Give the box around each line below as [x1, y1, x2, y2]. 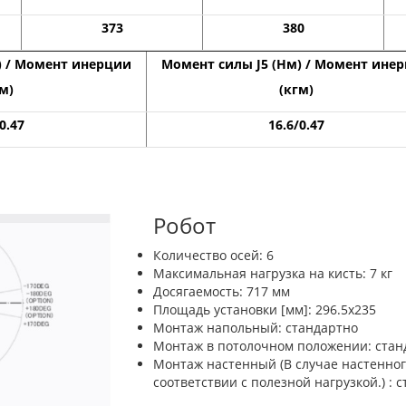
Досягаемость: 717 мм [153, 282, 290, 300]
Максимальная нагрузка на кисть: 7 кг [153, 264, 392, 282]
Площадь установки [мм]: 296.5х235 [153, 300, 376, 318]
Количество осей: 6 [153, 246, 274, 264]
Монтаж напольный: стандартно [153, 318, 358, 336]
